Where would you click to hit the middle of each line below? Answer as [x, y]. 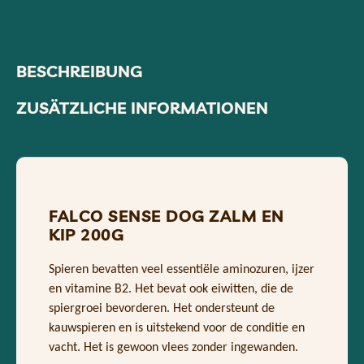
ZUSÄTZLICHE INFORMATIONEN [142, 108]
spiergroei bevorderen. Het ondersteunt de [162, 309]
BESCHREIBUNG [79, 71]
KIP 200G [86, 235]
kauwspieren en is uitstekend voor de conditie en [177, 329]
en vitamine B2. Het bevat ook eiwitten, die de [171, 290]
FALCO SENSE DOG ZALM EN [167, 216]
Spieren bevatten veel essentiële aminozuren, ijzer [182, 270]
